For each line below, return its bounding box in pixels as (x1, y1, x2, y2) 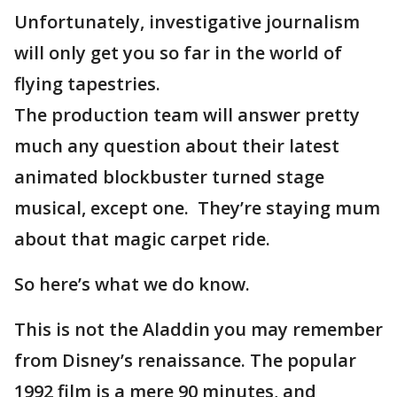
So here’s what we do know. (14, 272, 250, 296)
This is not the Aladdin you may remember (14, 317, 383, 341)
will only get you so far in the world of (14, 41, 342, 65)
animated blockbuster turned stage (14, 165, 324, 189)
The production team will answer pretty (14, 103, 360, 127)
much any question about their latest (14, 134, 339, 158)
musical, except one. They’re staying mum (14, 196, 380, 220)
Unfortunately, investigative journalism (14, 10, 360, 34)
